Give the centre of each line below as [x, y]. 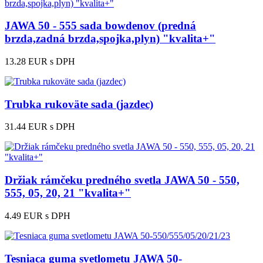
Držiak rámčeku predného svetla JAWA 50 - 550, [122, 180]
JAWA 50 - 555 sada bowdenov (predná [100, 26]
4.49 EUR [24, 215]
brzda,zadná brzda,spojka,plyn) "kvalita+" [110, 39]
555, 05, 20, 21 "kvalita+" [68, 193]
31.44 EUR [26, 127]
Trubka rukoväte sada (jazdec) [79, 104]
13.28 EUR [26, 61]
